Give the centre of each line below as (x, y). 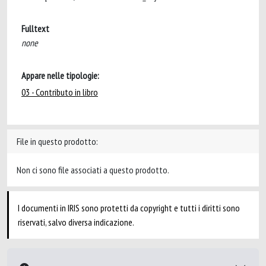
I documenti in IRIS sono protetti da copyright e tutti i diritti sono (129, 208)
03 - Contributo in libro (60, 92)
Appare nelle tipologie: (60, 75)
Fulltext (35, 28)
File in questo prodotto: (57, 141)
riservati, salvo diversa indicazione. (76, 222)
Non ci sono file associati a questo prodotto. (93, 170)
